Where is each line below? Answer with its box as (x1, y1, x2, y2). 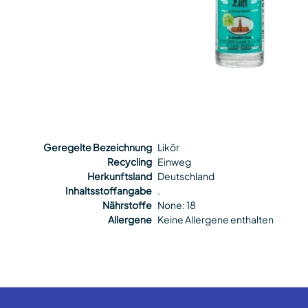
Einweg (157, 155, 192, 168)
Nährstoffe (102, 199, 153, 211)
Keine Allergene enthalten (157, 213, 274, 225)
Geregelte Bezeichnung (43, 141, 153, 153)
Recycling (107, 155, 153, 168)
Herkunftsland (87, 170, 153, 182)
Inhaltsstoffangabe (65, 184, 153, 197)
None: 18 (157, 199, 197, 211)
